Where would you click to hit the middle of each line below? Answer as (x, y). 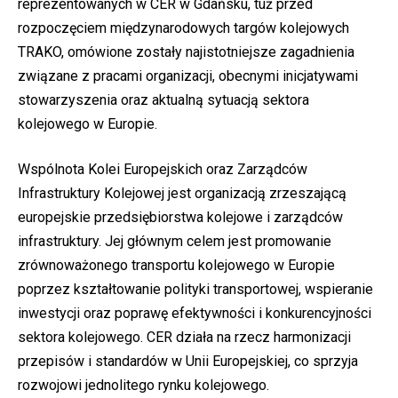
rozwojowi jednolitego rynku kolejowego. (143, 386)
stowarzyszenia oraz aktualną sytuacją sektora (163, 100)
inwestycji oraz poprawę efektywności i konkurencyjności (195, 314)
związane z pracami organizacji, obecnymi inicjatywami (188, 76)
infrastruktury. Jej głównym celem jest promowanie (175, 242)
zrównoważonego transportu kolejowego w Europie (176, 266)
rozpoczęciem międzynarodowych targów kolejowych (183, 28)
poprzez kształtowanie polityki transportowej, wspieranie (195, 290)
